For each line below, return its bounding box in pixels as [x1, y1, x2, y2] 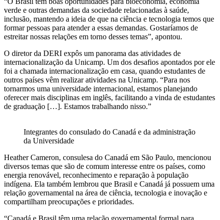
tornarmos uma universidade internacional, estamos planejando [4, 84, 197, 93]
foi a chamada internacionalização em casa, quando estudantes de [4, 66, 205, 75]
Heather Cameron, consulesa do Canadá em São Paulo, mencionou [4, 153, 211, 162]
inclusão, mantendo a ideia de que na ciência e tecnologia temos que [4, 14, 214, 23]
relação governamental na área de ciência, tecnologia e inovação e [4, 188, 207, 197]
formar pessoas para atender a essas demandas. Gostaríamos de [4, 23, 198, 32]
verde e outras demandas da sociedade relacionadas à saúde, [4, 5, 189, 14]
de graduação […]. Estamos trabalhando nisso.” [4, 102, 151, 110]
